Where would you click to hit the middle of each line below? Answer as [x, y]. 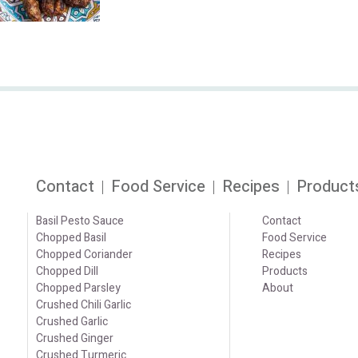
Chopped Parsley [78, 288]
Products [285, 272]
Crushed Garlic [72, 322]
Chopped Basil [71, 238]
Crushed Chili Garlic [84, 305]
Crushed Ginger [75, 339]
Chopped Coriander [84, 255]
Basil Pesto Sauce [80, 221]
